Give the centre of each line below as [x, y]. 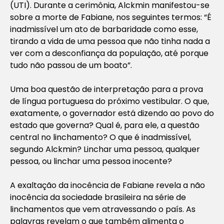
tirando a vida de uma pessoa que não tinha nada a [110, 41]
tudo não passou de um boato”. [71, 65]
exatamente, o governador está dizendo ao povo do [112, 113]
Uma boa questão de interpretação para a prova [106, 89]
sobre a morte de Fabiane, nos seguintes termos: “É [111, 17]
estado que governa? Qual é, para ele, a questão [105, 125]
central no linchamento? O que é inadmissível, [100, 137]
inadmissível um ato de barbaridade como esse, [104, 29]
